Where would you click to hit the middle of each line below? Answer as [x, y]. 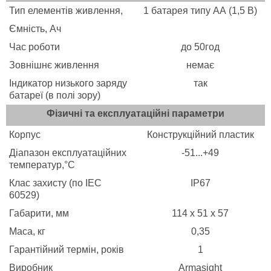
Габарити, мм [39, 214]
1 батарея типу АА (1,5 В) [200, 11]
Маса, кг [27, 232]
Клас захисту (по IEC [55, 183]
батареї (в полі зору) [55, 96]
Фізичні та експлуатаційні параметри [135, 114]
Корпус [25, 135]
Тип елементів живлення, [67, 11]
